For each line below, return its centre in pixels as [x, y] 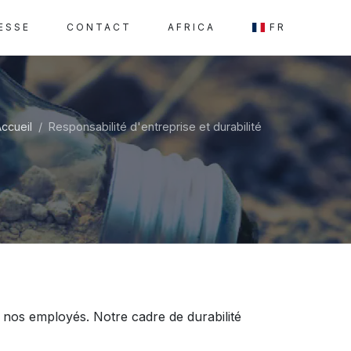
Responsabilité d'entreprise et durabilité [155, 127]
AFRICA [192, 27]
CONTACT [99, 27]
